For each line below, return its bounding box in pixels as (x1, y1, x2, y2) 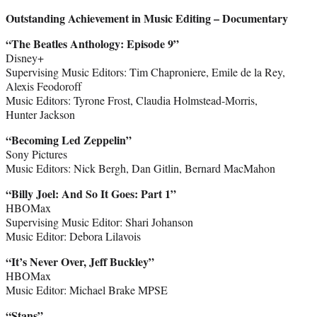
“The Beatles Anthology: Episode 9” (6, 35, 179, 52)
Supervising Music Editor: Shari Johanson (6, 214, 193, 229)
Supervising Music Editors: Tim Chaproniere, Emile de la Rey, (6, 64, 285, 79)
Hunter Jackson (6, 106, 75, 122)
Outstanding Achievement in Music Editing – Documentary (6, 9, 288, 26)
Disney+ (6, 50, 44, 65)
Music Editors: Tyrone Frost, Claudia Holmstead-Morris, (6, 92, 258, 108)
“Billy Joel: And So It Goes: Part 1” (6, 185, 176, 202)
